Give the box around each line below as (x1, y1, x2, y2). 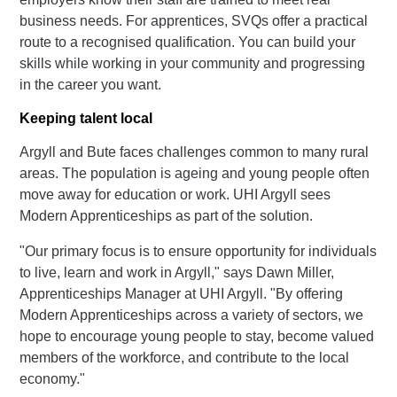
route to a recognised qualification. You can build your (19, 34, 356, 50)
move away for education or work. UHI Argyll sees (19, 186, 331, 202)
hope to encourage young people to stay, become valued (19, 328, 375, 344)
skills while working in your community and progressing (19, 55, 366, 71)
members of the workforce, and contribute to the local (19, 349, 350, 365)
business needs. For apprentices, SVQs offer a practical (19, 12, 369, 28)
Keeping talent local (19, 110, 153, 127)
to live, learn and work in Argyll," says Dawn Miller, (19, 264, 335, 280)
